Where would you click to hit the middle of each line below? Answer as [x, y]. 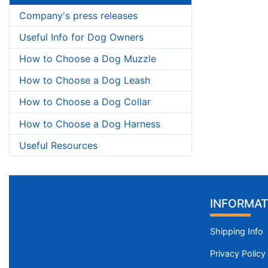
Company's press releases [78, 15]
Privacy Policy [238, 254]
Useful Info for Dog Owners [81, 37]
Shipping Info [237, 232]
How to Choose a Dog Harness [90, 124]
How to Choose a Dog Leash [85, 80]
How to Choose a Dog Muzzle [88, 59]
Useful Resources [58, 145]
